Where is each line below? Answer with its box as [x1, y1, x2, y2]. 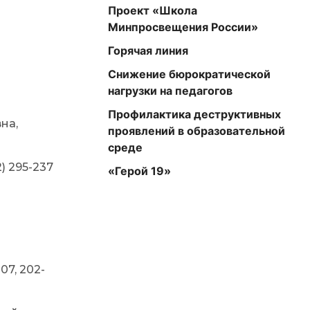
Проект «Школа [108, 3, 197, 17]
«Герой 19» [108, 164, 171, 178]
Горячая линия [108, 44, 188, 57]
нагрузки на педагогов [108, 84, 232, 98]
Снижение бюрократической [108, 67, 271, 81]
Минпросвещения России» [108, 20, 258, 34]
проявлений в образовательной [108, 124, 285, 138]
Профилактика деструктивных [108, 107, 281, 121]
